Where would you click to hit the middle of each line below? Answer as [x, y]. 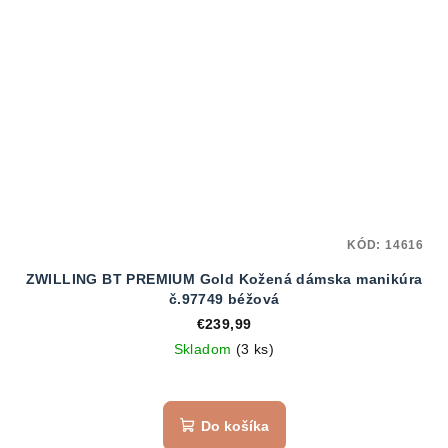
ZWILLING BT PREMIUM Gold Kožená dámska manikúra [224, 278]
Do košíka [234, 425]
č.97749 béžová [224, 298]
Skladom [204, 348]
